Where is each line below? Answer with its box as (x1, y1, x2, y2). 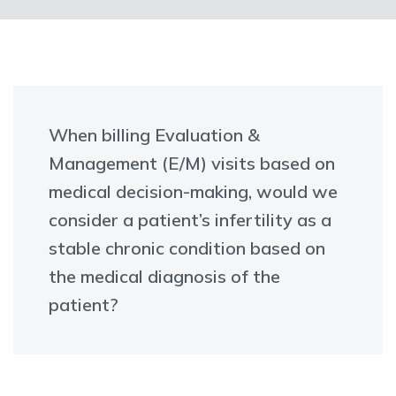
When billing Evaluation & (49, 124, 260, 146)
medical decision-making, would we (49, 180, 338, 202)
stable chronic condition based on (49, 237, 325, 259)
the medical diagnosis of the (49, 265, 280, 287)
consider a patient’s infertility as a (49, 209, 331, 231)
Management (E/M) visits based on (49, 152, 335, 174)
